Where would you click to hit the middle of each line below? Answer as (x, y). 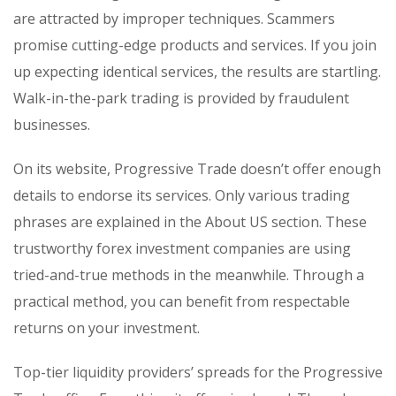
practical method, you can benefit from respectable (182, 301)
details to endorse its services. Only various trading (182, 195)
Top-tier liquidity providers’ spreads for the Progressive (198, 372)
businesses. (52, 124)
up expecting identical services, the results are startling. (197, 71)
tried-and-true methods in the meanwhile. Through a (189, 274)
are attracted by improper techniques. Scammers (174, 18)
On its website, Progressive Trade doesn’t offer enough (197, 168)
